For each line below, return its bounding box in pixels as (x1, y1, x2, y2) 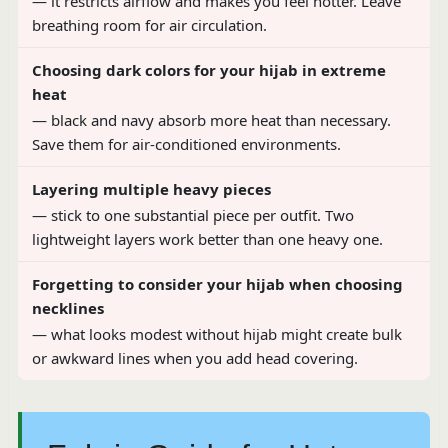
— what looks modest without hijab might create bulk (31, 323, 402, 344)
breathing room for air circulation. (31, 14, 267, 35)
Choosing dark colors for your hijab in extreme (31, 59, 386, 80)
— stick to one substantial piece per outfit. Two (31, 204, 354, 225)
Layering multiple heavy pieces (31, 178, 271, 199)
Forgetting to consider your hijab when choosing (31, 273, 403, 294)
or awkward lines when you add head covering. (31, 347, 358, 368)
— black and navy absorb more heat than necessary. (31, 109, 391, 130)
